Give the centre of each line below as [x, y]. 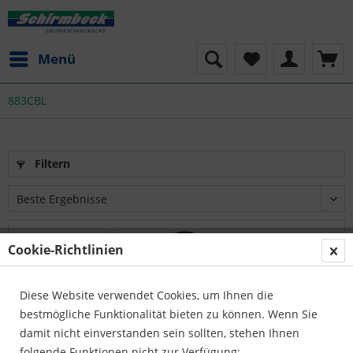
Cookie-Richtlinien [66, 250]
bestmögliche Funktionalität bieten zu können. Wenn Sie [169, 314]
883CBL [27, 100]
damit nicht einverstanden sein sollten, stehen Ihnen [160, 333]
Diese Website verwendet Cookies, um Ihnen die [147, 295]
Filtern [51, 163]
